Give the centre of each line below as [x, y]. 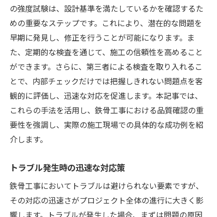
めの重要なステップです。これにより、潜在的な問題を [106, 23]
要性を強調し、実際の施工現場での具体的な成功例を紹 [107, 124]
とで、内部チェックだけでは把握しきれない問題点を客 [106, 81]
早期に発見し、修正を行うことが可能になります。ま [102, 37]
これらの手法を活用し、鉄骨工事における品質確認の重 [107, 110]
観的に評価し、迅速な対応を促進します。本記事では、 [106, 95]
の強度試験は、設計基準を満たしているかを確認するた [107, 8]
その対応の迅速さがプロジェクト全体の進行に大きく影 [107, 200]
